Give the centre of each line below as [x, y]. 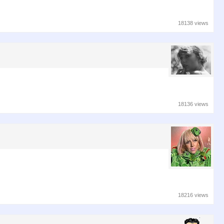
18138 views [193, 23]
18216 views [193, 195]
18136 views [193, 104]
